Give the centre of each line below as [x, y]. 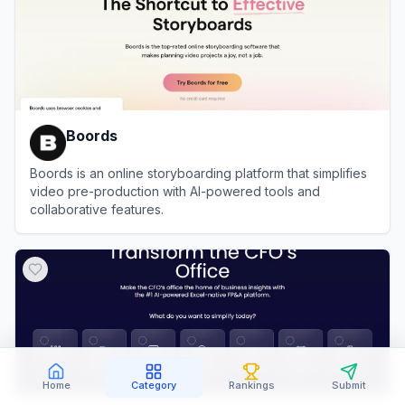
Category [154, 385]
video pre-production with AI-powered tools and [175, 191]
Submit [349, 385]
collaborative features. [97, 209]
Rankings [251, 385]
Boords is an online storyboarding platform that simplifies [198, 173]
